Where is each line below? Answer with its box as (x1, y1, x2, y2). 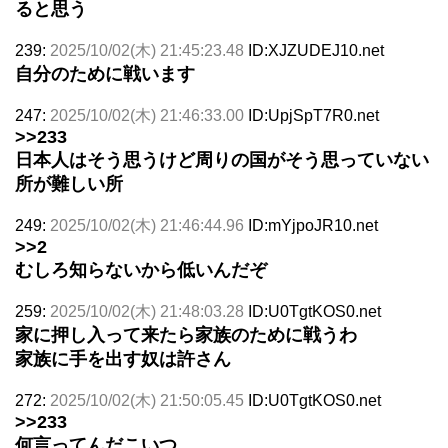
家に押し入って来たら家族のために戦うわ (15, 324, 357, 345)
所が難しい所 (15, 173, 123, 194)
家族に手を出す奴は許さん (15, 348, 231, 369)
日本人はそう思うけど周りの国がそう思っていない (15, 149, 429, 170)
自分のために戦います (15, 63, 195, 84)
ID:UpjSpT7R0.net (248, 106, 379, 124)
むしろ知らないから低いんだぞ (15, 259, 267, 280)
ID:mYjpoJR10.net (248, 216, 378, 234)
